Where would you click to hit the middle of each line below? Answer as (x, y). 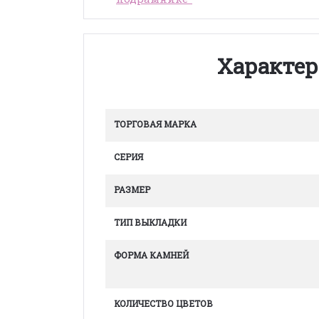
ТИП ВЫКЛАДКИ (150, 222)
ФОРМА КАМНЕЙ (151, 255)
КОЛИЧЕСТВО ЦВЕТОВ (163, 303)
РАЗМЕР (132, 189)
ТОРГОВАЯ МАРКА (155, 124)
